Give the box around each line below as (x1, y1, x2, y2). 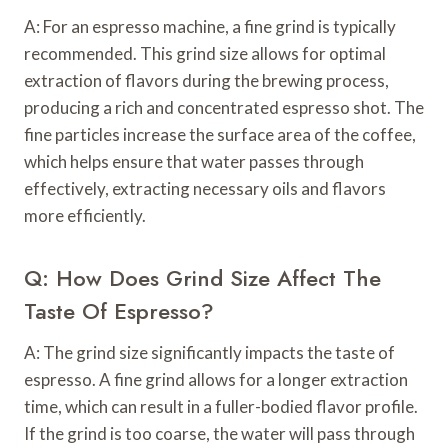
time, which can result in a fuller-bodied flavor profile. (24, 396, 418, 418)
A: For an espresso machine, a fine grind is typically (24, 16, 396, 38)
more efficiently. (24, 205, 146, 227)
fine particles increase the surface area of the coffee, (24, 124, 416, 146)
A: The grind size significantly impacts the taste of (24, 342, 395, 364)
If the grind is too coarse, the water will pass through (24, 423, 415, 445)
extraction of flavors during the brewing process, (24, 70, 389, 92)
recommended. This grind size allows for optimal (24, 43, 386, 65)
